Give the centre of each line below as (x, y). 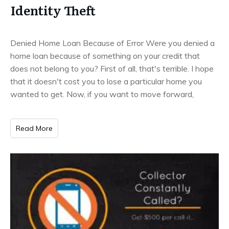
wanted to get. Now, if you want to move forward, (102, 94)
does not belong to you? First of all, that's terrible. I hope (112, 68)
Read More (34, 128)
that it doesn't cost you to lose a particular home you (106, 81)
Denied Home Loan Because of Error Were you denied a (112, 43)
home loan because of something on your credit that (105, 55)
